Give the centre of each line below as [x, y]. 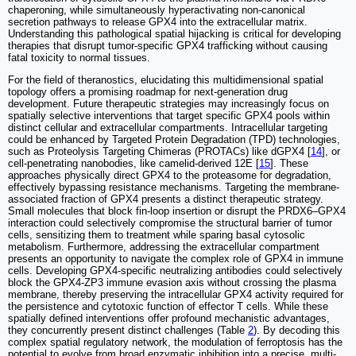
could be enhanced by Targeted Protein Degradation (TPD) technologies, [174, 139]
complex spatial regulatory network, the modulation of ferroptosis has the [175, 342]
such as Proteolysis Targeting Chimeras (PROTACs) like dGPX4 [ [159, 151]
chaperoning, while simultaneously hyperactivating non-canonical [157, 10]
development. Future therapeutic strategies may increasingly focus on [168, 103]
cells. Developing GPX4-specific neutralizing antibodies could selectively [175, 270]
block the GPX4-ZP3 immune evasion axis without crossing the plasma [172, 282]
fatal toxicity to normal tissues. [79, 57]
